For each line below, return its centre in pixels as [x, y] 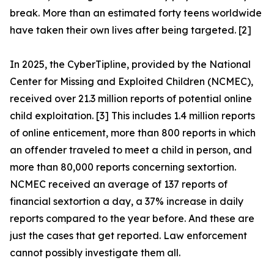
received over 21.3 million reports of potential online [131, 99]
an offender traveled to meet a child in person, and [131, 150]
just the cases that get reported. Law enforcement [128, 236]
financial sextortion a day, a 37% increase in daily [127, 202]
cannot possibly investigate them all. [95, 253]
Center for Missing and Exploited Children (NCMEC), [131, 82]
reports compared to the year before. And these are [132, 219]
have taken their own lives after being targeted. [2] [131, 30]
